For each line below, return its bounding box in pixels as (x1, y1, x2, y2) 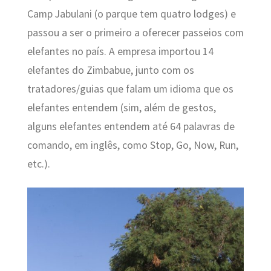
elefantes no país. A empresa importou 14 (27, 45, 214, 59)
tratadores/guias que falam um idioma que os (27, 82, 233, 96)
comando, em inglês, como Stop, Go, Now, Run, (27, 139, 238, 152)
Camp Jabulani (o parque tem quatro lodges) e (27, 7, 236, 21)
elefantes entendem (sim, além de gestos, (27, 101, 216, 115)
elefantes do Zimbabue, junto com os (27, 64, 194, 77)
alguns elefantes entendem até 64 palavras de (27, 120, 235, 134)
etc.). (27, 157, 50, 171)
